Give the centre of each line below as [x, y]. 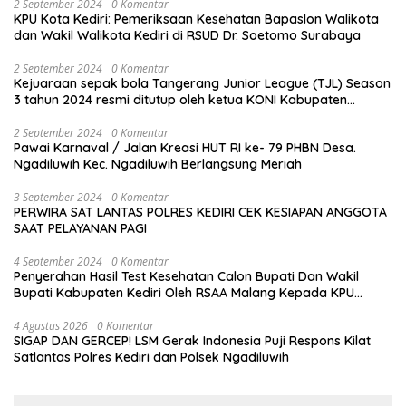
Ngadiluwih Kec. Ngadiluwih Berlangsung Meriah [158, 164]
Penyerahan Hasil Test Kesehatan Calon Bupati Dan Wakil [186, 277]
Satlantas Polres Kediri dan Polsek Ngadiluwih [151, 358]
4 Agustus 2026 [51, 326]
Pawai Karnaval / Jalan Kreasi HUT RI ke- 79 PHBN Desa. [185, 148]
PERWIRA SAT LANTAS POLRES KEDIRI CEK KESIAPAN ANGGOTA [200, 213]
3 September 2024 [58, 198]
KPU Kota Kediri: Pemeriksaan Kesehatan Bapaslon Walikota [196, 19]
